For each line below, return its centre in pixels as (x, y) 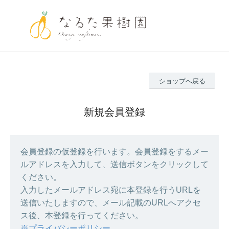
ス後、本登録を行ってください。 (82, 216)
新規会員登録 (114, 112)
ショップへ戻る (182, 81)
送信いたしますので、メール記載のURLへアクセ (111, 203)
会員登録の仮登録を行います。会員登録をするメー (114, 152)
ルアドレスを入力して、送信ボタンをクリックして (114, 165)
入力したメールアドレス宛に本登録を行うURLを (111, 190)
